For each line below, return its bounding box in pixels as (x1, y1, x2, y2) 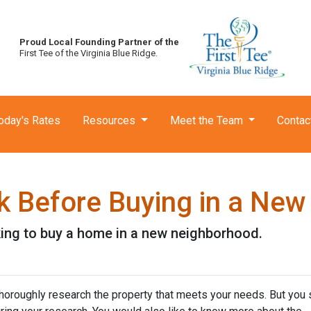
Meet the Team (169, 114, 246, 127)
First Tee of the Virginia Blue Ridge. (19, 48, 158, 58)
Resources (83, 114, 138, 127)
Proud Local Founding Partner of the (19, 37, 180, 47)
